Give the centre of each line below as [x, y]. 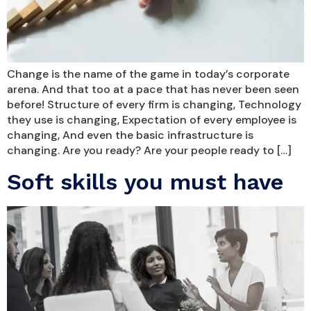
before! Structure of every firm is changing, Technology [154, 105]
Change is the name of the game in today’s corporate [148, 74]
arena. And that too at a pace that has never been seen [153, 90]
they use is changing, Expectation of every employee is [152, 120]
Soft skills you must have [145, 182]
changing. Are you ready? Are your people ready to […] [149, 151]
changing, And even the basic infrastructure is [130, 135]
